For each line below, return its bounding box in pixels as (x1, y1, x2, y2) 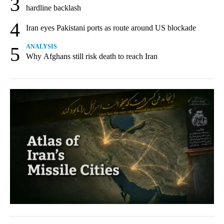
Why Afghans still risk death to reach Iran (26, 52, 157, 61)
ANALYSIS (26, 43, 57, 50)
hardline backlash (26, 3, 81, 12)
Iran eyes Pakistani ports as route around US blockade (26, 23, 196, 32)
